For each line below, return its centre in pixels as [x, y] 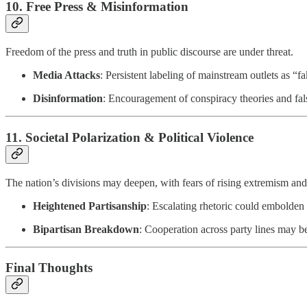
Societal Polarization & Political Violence [139, 137]
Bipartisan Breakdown [86, 229]
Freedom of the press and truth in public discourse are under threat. [149, 52]
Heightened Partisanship [90, 206]
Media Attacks [66, 75]
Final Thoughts [49, 268]
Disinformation [68, 99]
